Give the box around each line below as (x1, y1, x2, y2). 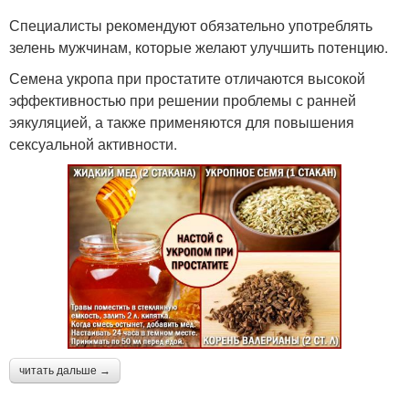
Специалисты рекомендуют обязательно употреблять (9, 14, 372, 36)
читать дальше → (19, 363, 110, 377)
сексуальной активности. (9, 132, 177, 154)
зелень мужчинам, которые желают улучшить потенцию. (9, 36, 388, 58)
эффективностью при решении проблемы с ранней (9, 89, 356, 110)
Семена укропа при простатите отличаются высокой (9, 67, 365, 89)
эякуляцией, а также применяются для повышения (9, 110, 354, 132)
